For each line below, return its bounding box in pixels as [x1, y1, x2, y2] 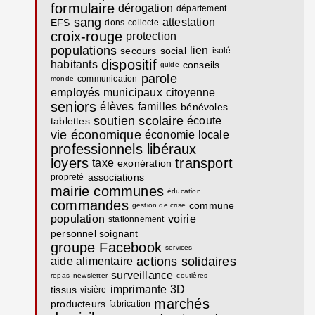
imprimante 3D [110, 283, 186, 295]
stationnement [108, 214, 165, 224]
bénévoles [181, 101, 229, 112]
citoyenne [165, 86, 216, 98]
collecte [128, 17, 159, 27]
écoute [187, 114, 222, 127]
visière [80, 284, 107, 295]
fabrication [109, 298, 151, 309]
